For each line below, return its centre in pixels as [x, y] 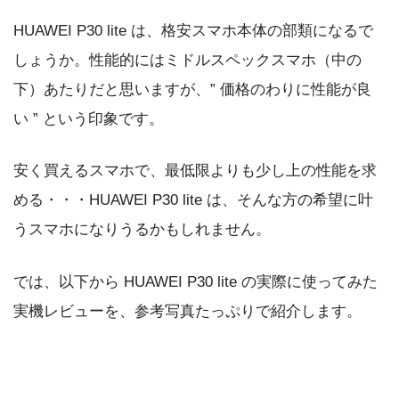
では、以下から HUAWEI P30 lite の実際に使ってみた [195, 282]
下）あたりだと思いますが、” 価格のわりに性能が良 [192, 89]
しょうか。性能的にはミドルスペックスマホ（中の [187, 60]
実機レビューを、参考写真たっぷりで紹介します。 [187, 312]
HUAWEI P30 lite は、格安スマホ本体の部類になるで [193, 30]
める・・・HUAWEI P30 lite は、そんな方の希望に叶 [193, 200]
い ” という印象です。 [89, 118]
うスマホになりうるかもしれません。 [142, 230]
